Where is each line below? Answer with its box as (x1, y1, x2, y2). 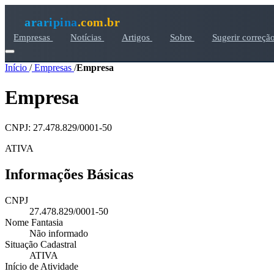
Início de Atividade (5, 261, 78, 272)
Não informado (29, 228, 88, 239)
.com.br (77, 15, 120, 29)
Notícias (70, 32, 105, 42)
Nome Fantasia (5, 217, 63, 228)
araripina (24, 15, 78, 29)
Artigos (121, 32, 152, 42)
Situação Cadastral (5, 239, 76, 250)
